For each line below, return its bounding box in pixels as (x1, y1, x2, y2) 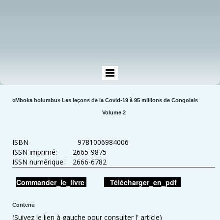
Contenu (12, 202, 35, 208)
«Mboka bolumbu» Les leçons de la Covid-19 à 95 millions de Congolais (12, 97, 198, 104)
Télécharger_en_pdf (106, 177, 181, 187)
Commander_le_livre (16, 177, 86, 187)
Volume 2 (102, 109, 126, 115)
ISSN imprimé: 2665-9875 (12, 147, 107, 157)
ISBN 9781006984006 (12, 137, 129, 147)
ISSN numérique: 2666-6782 (12, 157, 107, 167)
